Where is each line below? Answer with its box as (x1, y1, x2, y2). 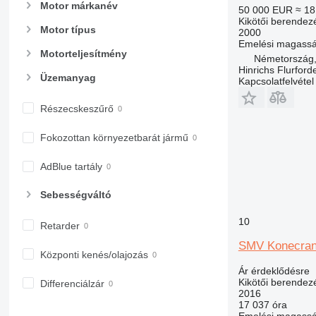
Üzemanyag (39, 72, 96, 84)
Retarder (39, 219, 80, 231)
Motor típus (39, 23, 96, 35)
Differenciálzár (39, 277, 104, 289)
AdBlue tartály (39, 161, 102, 173)
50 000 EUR (238, 4, 293, 16)
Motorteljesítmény (39, 47, 127, 59)
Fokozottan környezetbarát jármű (39, 132, 188, 144)
